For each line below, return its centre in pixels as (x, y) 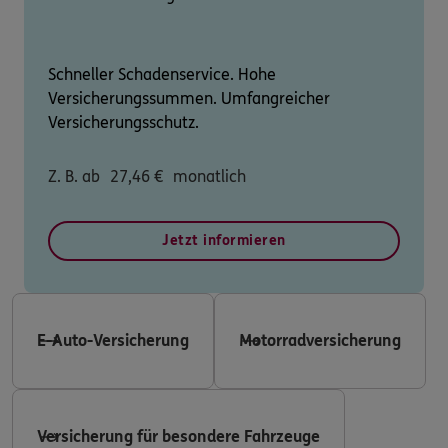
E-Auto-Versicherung (113, 340)
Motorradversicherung (320, 340)
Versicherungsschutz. (123, 122)
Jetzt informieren (224, 240)
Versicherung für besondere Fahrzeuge (178, 436)
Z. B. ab (74, 176)
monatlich (209, 176)
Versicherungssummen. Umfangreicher (189, 98)
